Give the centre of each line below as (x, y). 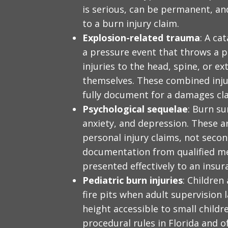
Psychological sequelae (135, 109)
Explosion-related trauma (141, 37)
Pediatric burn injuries (133, 180)
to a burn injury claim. (131, 23)
